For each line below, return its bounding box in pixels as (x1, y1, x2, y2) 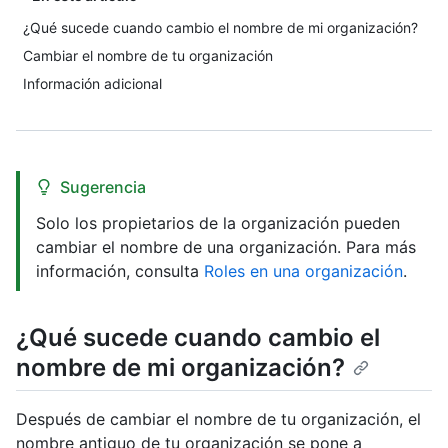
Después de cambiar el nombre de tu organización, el (16, 409, 421, 430)
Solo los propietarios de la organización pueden (36, 213, 400, 233)
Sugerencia (60, 177, 146, 197)
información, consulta (36, 261, 204, 281)
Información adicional (23, 75, 162, 92)
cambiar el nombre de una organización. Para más (36, 237, 416, 257)
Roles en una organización (204, 261, 403, 281)
